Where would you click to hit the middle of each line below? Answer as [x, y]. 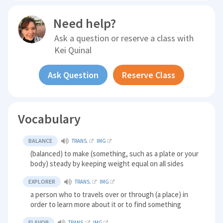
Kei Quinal [73, 50]
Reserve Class [148, 75]
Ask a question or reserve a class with [124, 38]
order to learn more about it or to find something [106, 204]
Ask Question [73, 75]
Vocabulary [50, 118]
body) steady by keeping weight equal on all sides [107, 163]
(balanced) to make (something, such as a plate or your [115, 153]
